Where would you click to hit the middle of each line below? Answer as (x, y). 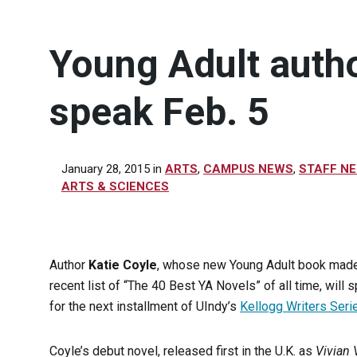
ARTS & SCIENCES (115, 186)
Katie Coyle (123, 265)
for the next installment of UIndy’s (145, 306)
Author (69, 265)
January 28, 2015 (107, 169)
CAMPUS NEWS (248, 169)
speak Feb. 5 (159, 112)
